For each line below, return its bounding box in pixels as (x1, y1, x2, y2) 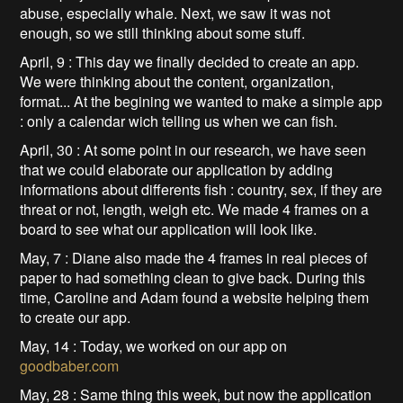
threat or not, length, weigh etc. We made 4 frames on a (20, 198, 370, 219)
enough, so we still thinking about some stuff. (20, 22, 306, 43)
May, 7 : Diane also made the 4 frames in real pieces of (20, 246, 368, 268)
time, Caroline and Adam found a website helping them (20, 286, 370, 308)
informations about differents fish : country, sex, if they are (20, 178, 383, 200)
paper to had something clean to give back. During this (20, 266, 366, 288)
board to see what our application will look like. (20, 218, 318, 239)
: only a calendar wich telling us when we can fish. (20, 110, 342, 131)
